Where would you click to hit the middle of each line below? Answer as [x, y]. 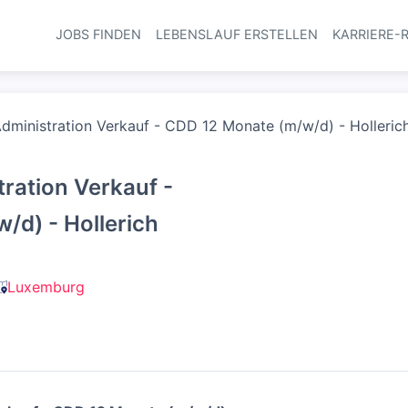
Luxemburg [46, 287]
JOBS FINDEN [98, 34]
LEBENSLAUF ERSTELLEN [236, 34]
